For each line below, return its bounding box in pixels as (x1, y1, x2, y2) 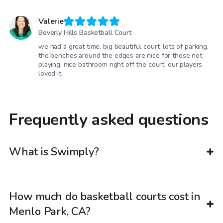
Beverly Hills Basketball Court (38, 27, 131, 37)
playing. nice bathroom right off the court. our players (38, 59, 203, 69)
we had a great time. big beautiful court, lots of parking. (38, 41, 209, 51)
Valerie (38, 16, 64, 27)
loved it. (38, 68, 63, 78)
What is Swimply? (9, 144, 99, 160)
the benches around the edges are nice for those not (38, 50, 202, 60)
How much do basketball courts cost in (9, 189, 201, 205)
